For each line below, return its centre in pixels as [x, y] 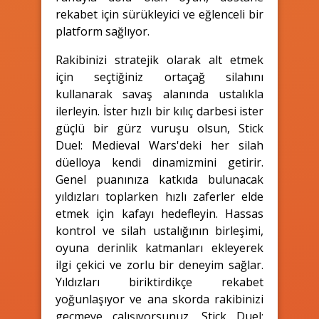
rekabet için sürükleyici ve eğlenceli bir [159, 14]
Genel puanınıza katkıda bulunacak [159, 179]
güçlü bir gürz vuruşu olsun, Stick [159, 128]
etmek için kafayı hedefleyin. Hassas [159, 213]
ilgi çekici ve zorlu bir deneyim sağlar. [159, 265]
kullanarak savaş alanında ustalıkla [159, 94]
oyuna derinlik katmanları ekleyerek [159, 247]
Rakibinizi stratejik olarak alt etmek [159, 59]
